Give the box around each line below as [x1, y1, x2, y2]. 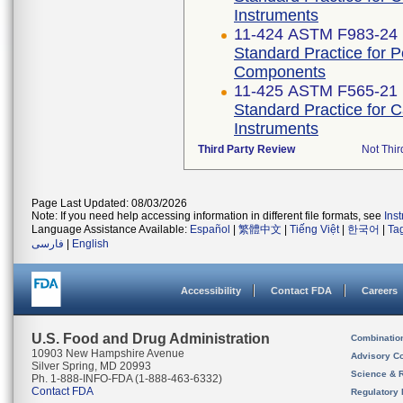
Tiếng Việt [290, 223, 339, 236]
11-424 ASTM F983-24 [234, 25, 398, 43]
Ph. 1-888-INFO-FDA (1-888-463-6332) [31, 372, 222, 385]
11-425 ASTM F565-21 [234, 82, 398, 100]
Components [234, 63, 326, 81]
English [72, 237, 109, 250]
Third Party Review [198, 143, 295, 156]
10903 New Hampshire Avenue [31, 347, 184, 360]
